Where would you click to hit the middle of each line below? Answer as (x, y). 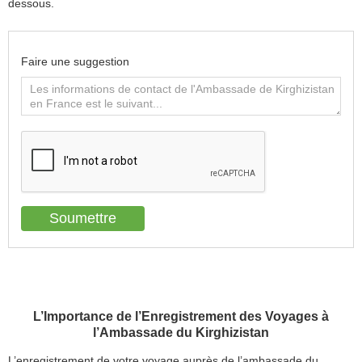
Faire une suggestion (75, 62)
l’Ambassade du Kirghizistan (181, 333)
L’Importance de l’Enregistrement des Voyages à (181, 317)
